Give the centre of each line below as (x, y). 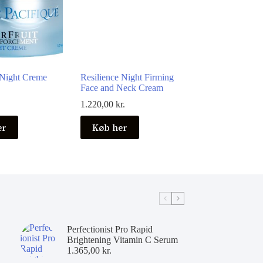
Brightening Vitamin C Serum (122, 240)
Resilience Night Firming (127, 77)
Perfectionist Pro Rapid (109, 230)
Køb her (110, 127)
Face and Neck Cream (122, 88)
